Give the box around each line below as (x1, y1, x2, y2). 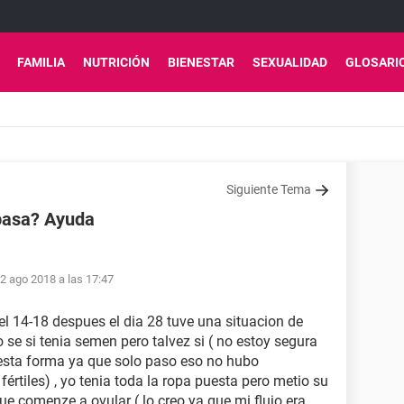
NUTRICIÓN (83, 55, 150, 69)
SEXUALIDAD (252, 55, 327, 69)
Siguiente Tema (226, 182, 311, 197)
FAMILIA (17, 55, 65, 69)
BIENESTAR (168, 55, 234, 69)
